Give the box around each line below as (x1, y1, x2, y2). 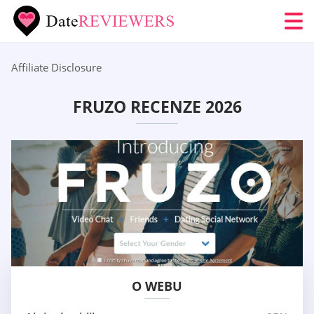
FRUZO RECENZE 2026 (72, 95, 242, 118)
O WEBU (132, 278, 182, 295)
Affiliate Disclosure (11, 60, 102, 74)
